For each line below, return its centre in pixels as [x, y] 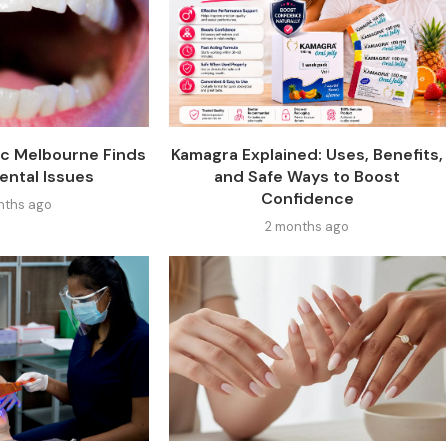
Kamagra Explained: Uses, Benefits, [307, 154]
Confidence [307, 198]
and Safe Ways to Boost [307, 176]
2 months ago [307, 226]
